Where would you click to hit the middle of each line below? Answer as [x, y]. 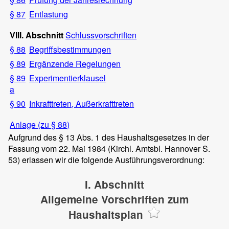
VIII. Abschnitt [38, 35]
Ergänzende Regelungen [75, 64]
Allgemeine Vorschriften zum [114, 199]
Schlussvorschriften [101, 35]
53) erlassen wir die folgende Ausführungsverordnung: [106, 160]
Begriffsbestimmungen [70, 50]
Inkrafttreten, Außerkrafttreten [82, 104]
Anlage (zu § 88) [40, 125]
